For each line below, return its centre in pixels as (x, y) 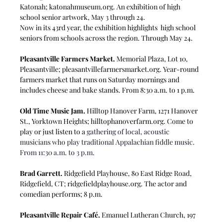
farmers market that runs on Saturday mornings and (101, 79)
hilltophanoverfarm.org (127, 121)
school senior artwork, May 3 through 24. (83, 17)
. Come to (179, 121)
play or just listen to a (54, 131)
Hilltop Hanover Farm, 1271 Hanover (142, 111)
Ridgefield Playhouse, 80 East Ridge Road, (128, 173)
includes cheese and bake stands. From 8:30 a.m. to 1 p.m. (108, 90)
